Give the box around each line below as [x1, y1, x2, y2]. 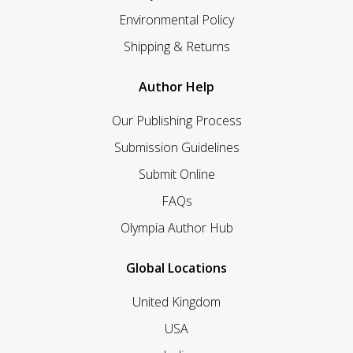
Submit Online [138, 165, 215, 184]
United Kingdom [132, 293, 221, 311]
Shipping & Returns [123, 38, 230, 56]
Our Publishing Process [111, 112, 242, 130]
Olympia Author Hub [120, 219, 233, 237]
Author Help [139, 78, 214, 96]
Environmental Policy [119, 11, 234, 29]
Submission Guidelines [113, 139, 240, 157]
